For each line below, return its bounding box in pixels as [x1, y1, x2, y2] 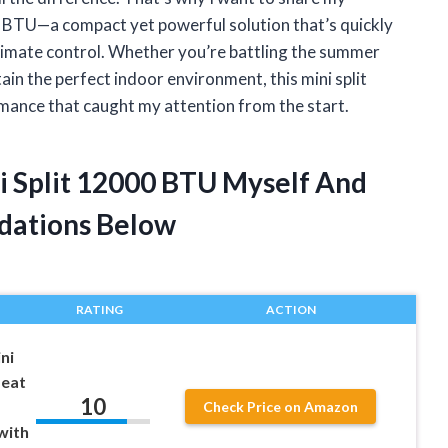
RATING [75, 301, 123, 317]
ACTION [265, 301, 316, 317]
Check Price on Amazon [203, 397, 359, 415]
